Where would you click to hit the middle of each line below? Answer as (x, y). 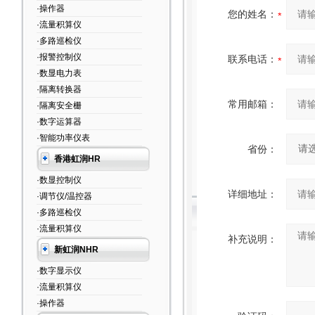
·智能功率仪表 (63, 138)
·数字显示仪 (59, 271)
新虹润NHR (76, 250)
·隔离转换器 (59, 89)
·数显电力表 (59, 73)
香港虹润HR (77, 159)
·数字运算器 (59, 122)
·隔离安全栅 (59, 105)
